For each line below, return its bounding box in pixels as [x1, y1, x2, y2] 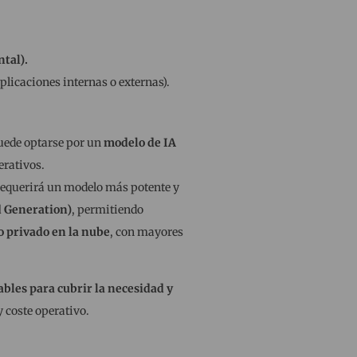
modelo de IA [103, 135, 176, 151]
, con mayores [109, 225, 183, 240]
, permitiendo [71, 202, 143, 218]
